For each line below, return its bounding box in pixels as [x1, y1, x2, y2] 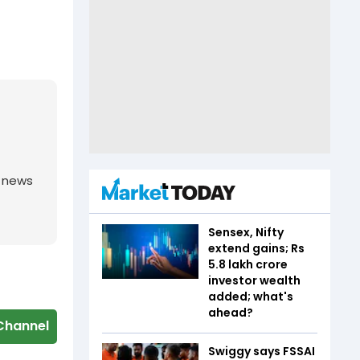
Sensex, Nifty [208, 224, 284, 241]
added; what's [208, 288, 293, 305]
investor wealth [208, 272, 301, 289]
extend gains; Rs [208, 240, 305, 257]
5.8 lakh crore [208, 256, 288, 273]
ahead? [208, 305, 253, 321]
